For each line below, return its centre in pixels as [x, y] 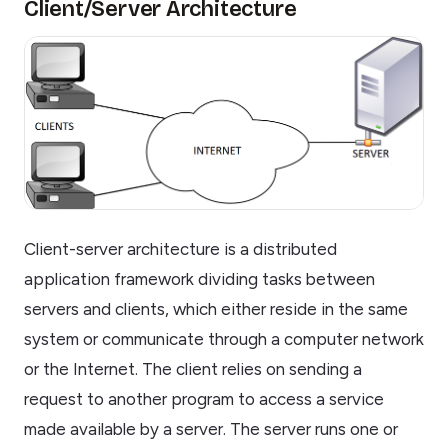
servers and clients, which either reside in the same [216, 309]
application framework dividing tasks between [199, 279]
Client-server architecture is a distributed [180, 249]
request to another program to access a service [204, 399]
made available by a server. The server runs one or [211, 429]
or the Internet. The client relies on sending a [193, 369]
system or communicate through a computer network [224, 339]
